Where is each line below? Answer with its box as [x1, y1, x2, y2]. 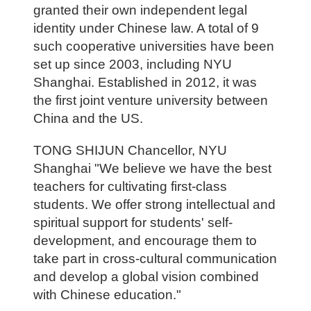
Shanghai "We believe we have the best [33, 161, 271, 176]
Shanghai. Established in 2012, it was [33, 75, 257, 90]
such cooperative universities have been [33, 39, 274, 54]
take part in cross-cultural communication [33, 251, 277, 267]
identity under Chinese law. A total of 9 [33, 21, 259, 36]
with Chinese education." [33, 287, 181, 303]
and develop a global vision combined [33, 269, 259, 285]
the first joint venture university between [33, 93, 268, 108]
